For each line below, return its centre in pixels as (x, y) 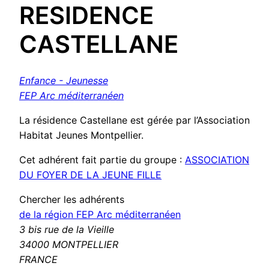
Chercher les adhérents (72, 199)
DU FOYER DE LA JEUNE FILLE (90, 175)
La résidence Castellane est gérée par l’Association (134, 120)
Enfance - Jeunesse (64, 80)
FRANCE (38, 259)
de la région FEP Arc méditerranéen (100, 214)
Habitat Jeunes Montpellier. (81, 135)
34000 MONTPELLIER (69, 244)
